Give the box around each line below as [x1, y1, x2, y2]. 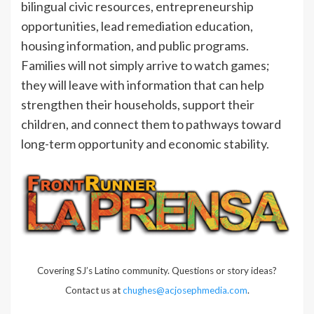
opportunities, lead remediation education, [21, 18, 253, 34]
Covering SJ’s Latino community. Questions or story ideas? [37, 264, 277, 276]
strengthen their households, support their [21, 97, 254, 113]
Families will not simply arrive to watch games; [21, 57, 270, 74]
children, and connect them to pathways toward [21, 116, 281, 132]
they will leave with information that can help [21, 77, 264, 93]
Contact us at [64, 284, 123, 296]
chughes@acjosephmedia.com [122, 284, 247, 296]
